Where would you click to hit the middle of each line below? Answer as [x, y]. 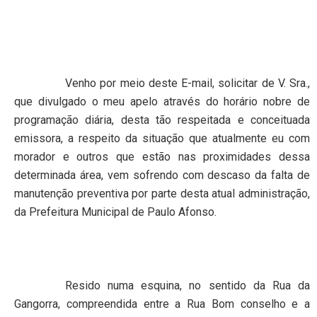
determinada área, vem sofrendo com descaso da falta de [162, 175]
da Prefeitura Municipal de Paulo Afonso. [115, 212]
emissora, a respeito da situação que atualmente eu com [162, 138]
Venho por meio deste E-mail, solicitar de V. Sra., [188, 83]
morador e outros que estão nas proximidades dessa [162, 156]
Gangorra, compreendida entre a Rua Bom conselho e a [162, 304]
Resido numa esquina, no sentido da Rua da [188, 285]
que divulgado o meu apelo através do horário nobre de [162, 101]
